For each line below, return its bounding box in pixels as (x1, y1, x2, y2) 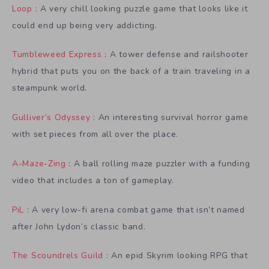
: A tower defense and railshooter (101, 49, 249, 61)
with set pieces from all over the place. (12, 128, 178, 141)
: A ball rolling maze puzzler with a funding (65, 157, 250, 169)
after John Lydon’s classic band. (12, 220, 146, 232)
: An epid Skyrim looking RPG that (103, 250, 248, 262)
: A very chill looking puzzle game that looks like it (35, 2, 248, 14)
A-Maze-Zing (12, 157, 66, 169)
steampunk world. (12, 82, 88, 94)
